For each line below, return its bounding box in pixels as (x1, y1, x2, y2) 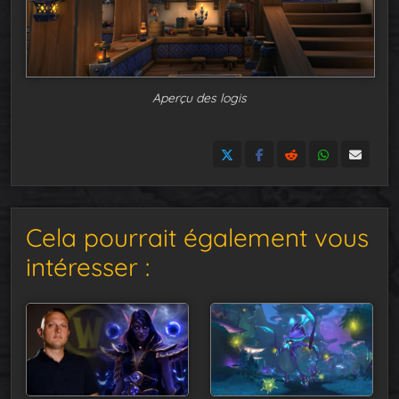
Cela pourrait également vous (26, 222, 369, 254)
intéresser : (26, 251, 150, 283)
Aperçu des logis (152, 90, 247, 107)
